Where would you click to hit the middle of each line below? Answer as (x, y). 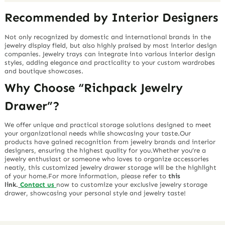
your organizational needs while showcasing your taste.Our (98, 134)
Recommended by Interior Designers (111, 18)
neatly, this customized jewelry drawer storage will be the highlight (111, 168)
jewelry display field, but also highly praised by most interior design (111, 45)
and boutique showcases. (44, 71)
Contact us (37, 185)
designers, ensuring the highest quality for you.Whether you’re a (105, 151)
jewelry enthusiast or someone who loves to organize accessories (107, 159)
